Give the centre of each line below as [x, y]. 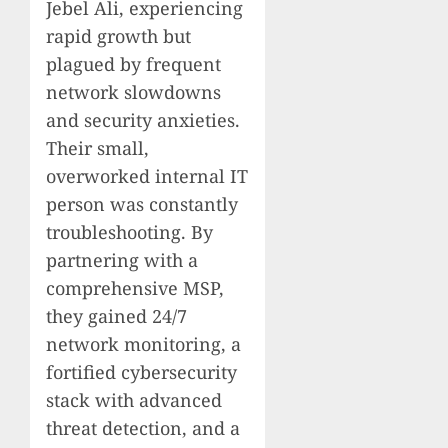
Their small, [97, 148]
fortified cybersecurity [141, 372]
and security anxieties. [143, 120]
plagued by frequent [133, 64]
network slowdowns [133, 92]
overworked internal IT [147, 176]
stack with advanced [134, 400]
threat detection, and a [143, 428]
